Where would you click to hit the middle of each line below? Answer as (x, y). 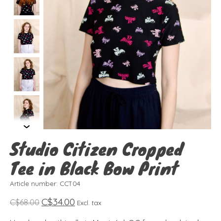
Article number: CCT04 (45, 184)
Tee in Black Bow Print (94, 168)
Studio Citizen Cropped (96, 149)
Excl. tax (89, 203)
